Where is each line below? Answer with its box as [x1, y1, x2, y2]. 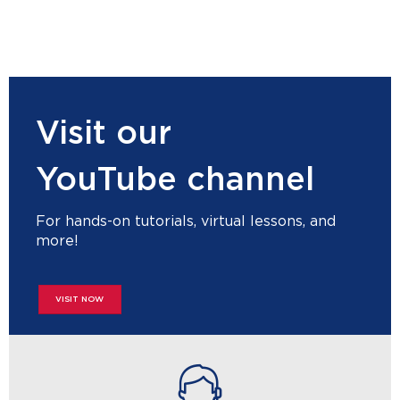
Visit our [36, 117, 171, 150]
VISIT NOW [55, 295, 104, 304]
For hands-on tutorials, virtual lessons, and [36, 213, 336, 229]
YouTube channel [36, 163, 314, 196]
